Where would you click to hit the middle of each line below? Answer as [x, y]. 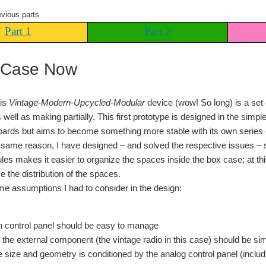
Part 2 [158, 31]
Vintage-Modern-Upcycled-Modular [77, 102]
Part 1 [18, 31]
